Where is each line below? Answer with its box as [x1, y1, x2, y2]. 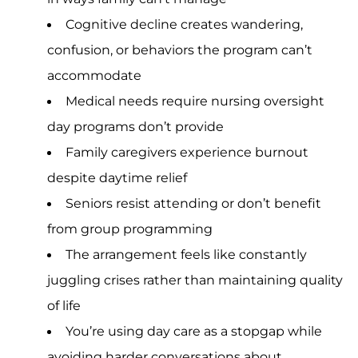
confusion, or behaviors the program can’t [47, 41, 313, 58]
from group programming [47, 220, 213, 237]
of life [47, 296, 82, 313]
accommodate [47, 66, 142, 83]
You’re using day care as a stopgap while [65, 322, 322, 339]
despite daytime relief [47, 169, 188, 185]
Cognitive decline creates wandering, [65, 15, 303, 32]
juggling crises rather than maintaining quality [47, 271, 344, 288]
